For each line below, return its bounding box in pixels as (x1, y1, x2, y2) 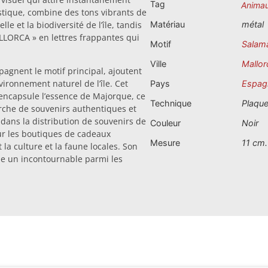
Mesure (150, 137, 180, 148)
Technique (150, 98, 191, 108)
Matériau (150, 19, 185, 29)
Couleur (150, 117, 181, 128)
